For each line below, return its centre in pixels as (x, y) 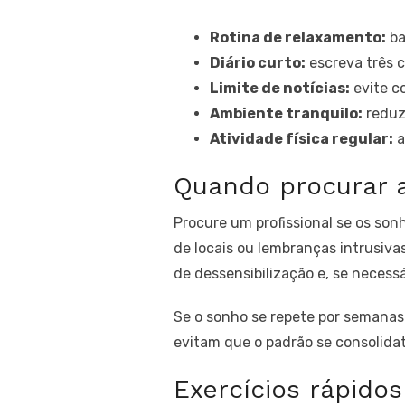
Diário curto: (258, 63)
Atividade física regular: (301, 139)
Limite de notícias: (280, 88)
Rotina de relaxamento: (298, 38)
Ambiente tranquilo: (286, 113)
